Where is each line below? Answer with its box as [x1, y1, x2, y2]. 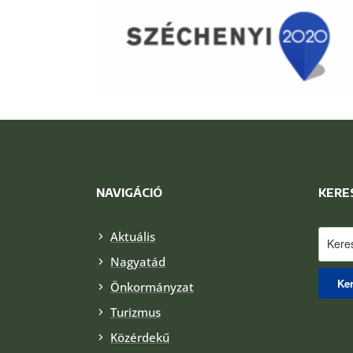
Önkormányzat [110, 278, 194, 295]
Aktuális [110, 228, 155, 244]
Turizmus [110, 303, 161, 320]
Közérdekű [110, 329, 169, 345]
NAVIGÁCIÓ [96, 184, 162, 199]
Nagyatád [110, 253, 165, 269]
